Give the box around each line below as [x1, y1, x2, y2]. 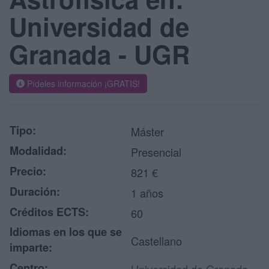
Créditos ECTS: [10, 204, 89, 220]
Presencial [131, 144, 181, 160]
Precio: [10, 163, 46, 179]
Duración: [10, 184, 60, 199]
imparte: [10, 240, 52, 255]
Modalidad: [10, 143, 67, 159]
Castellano [131, 233, 182, 249]
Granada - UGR [9, 36, 190, 72]
